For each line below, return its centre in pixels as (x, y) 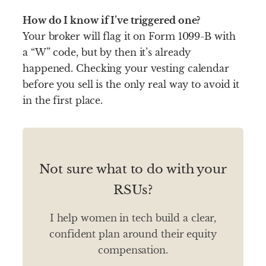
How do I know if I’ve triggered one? (112, 20)
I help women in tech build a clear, (133, 218)
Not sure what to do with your (133, 169)
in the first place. (63, 100)
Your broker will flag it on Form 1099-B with (129, 36)
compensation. (133, 250)
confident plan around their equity (133, 234)
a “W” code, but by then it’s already (107, 52)
